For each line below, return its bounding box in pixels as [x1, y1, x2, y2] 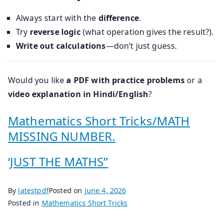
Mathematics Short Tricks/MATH [8, 112, 190, 129]
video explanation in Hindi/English [8, 89, 149, 100]
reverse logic [29, 26, 81, 38]
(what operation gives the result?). [80, 26, 214, 38]
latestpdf [18, 186, 49, 196]
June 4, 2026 [84, 186, 126, 196]
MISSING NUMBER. [8, 128, 115, 145]
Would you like [8, 75, 67, 86]
